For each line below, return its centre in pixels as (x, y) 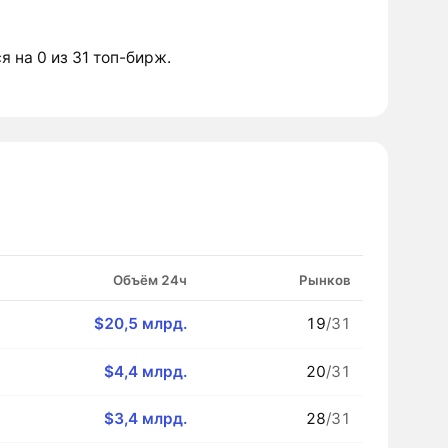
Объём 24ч (149, 279)
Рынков (324, 279)
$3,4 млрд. (145, 418)
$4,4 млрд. (145, 371)
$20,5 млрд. (140, 323)
